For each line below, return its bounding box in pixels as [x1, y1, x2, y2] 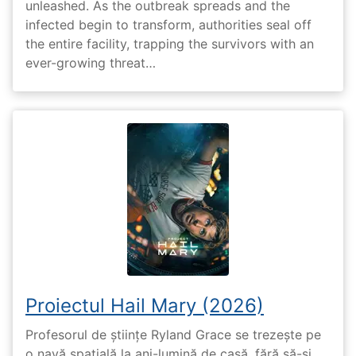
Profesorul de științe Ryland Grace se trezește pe [25, 327, 321, 343]
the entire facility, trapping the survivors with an [25, 36, 314, 52]
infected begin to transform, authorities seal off [25, 17, 311, 33]
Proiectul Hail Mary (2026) [25, 294, 264, 318]
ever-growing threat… [25, 55, 156, 72]
